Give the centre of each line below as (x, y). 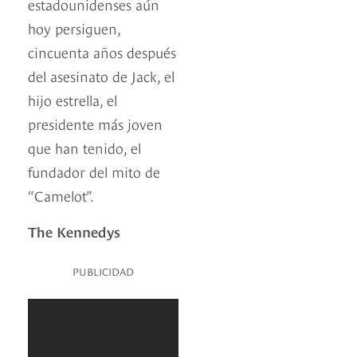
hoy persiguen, (74, 28)
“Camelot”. (61, 195)
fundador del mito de (94, 171)
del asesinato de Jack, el (101, 76)
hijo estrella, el (73, 100)
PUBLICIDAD (103, 271)
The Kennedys (74, 231)
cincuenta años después (102, 52)
